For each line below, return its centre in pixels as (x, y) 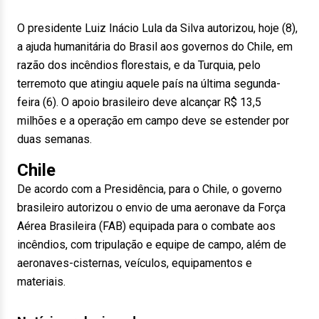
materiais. (41, 282)
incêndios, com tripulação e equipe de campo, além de (152, 245)
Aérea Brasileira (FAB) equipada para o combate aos (146, 226)
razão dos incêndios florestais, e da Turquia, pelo (139, 65)
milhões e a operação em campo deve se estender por (153, 121)
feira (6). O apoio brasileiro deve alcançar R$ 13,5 (139, 102)
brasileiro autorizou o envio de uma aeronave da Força (151, 208)
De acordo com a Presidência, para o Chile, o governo (150, 189)
